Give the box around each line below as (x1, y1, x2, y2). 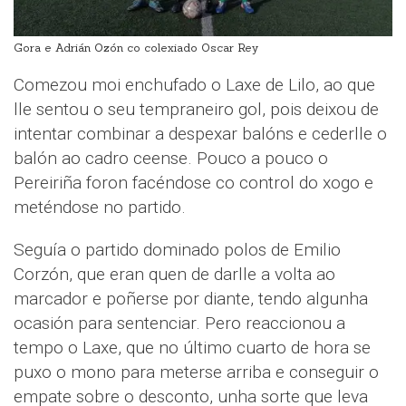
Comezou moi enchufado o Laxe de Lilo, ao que (14, 73, 375, 95)
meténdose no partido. (14, 196, 186, 217)
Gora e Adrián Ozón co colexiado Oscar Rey (14, 40, 258, 54)
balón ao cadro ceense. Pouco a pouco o (14, 147, 328, 169)
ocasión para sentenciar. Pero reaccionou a (14, 312, 345, 333)
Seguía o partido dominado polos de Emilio (14, 238, 341, 260)
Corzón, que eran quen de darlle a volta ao (14, 263, 335, 285)
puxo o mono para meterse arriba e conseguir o (14, 361, 379, 382)
